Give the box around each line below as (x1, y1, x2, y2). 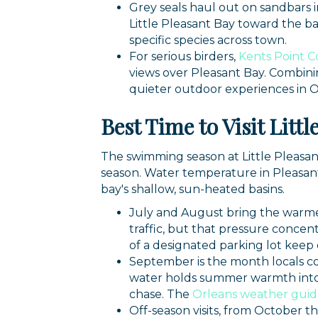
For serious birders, (129, 49, 236, 63)
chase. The (129, 287, 190, 301)
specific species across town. (129, 33, 287, 47)
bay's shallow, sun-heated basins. (101, 182, 285, 196)
